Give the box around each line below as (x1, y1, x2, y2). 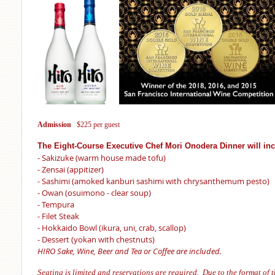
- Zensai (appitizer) (37, 164, 104, 176)
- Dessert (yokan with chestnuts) (37, 234, 155, 246)
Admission (37, 120, 77, 130)
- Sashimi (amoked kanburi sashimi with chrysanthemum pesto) (37, 176, 269, 187)
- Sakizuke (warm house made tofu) (37, 152, 166, 164)
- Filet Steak (37, 211, 79, 222)
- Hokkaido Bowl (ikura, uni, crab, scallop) (37, 222, 186, 234)
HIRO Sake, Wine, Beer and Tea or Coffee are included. (37, 246, 222, 257)
